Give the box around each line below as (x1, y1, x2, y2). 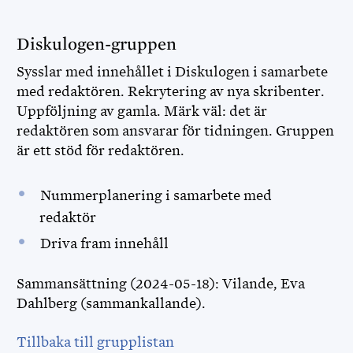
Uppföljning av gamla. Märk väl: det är (17, 103, 267, 119)
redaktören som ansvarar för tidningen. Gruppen (17, 123, 334, 139)
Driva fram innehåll (39, 236, 172, 251)
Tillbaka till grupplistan (17, 334, 174, 350)
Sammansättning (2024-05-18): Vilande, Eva (17, 276, 305, 292)
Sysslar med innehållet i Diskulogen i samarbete (17, 64, 328, 80)
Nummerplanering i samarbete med (39, 188, 272, 203)
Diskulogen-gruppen (17, 35, 180, 54)
